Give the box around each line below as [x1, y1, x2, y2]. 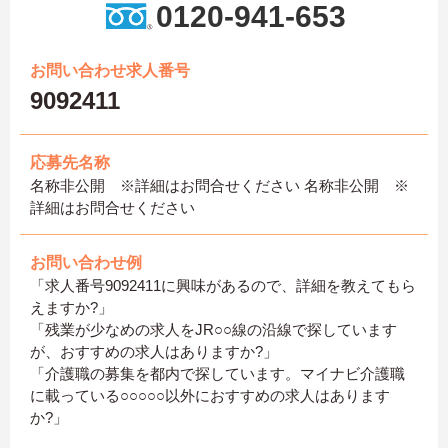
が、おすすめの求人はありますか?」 [30, 343, 278, 361]
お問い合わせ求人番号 [30, 62, 190, 80]
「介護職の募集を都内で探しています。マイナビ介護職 [30, 365, 405, 383]
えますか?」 [30, 299, 113, 317]
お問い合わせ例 [30, 254, 142, 272]
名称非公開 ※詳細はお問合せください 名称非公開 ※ [30, 177, 409, 195]
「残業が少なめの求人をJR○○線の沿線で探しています [30, 321, 397, 339]
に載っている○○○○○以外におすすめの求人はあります [30, 387, 390, 405]
